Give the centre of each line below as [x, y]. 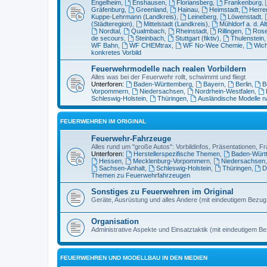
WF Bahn [105, 46]
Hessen [110, 161]
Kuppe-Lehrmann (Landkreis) [134, 17]
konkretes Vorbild [116, 53]
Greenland [151, 10]
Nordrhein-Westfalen [224, 91]
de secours [108, 38]
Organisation [115, 222]
